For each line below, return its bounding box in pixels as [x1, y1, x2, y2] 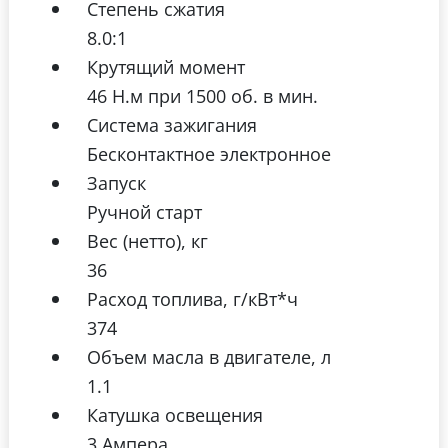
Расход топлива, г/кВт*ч [87, 286, 298, 312]
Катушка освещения [87, 402, 263, 428]
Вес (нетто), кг [87, 228, 208, 254]
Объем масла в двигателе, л [87, 344, 331, 370]
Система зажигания [87, 112, 257, 138]
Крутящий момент [87, 54, 245, 80]
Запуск [87, 170, 146, 196]
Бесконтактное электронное [87, 141, 331, 167]
